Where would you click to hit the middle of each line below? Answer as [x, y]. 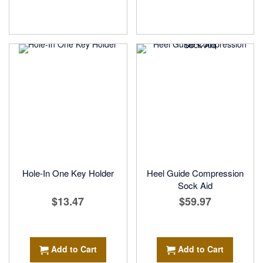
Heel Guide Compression [195, 173]
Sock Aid [195, 185]
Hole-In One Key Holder [68, 173]
